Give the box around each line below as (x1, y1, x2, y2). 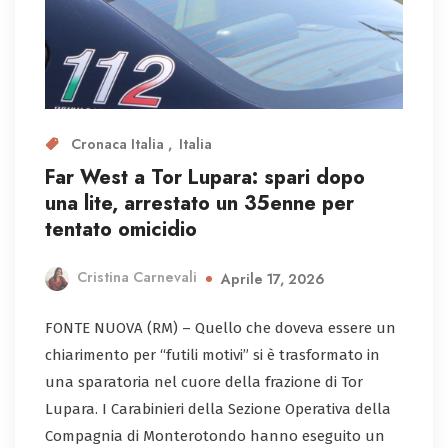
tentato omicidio (45, 214, 197, 244)
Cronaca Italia (71, 133, 168, 154)
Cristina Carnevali (77, 267, 197, 288)
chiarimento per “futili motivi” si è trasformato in (45, 345, 380, 364)
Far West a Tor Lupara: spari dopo (45, 162, 365, 192)
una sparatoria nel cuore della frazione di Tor (45, 372, 363, 391)
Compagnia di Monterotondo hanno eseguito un (45, 426, 385, 445)
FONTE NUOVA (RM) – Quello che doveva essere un (45, 318, 396, 337)
